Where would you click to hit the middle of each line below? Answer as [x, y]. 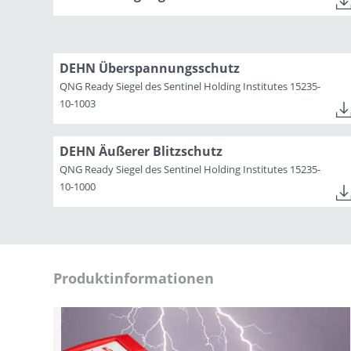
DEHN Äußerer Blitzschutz [141, 151]
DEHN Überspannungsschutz [150, 68]
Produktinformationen [134, 278]
